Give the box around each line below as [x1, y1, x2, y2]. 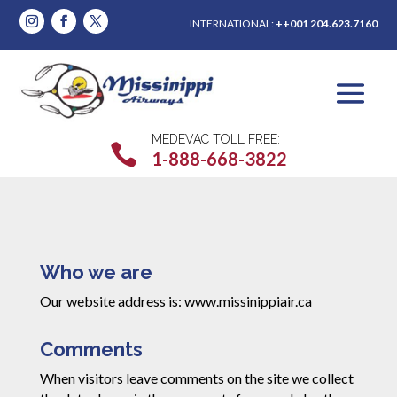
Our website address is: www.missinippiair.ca [39, 292, 312, 310]
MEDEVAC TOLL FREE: [152, 132, 280, 147]
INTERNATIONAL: [189, 17, 276, 30]
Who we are [39, 261, 152, 284]
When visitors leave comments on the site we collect [39, 370, 354, 387]
